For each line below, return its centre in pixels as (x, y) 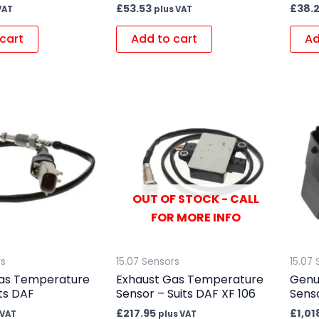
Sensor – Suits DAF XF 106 (185, 293)
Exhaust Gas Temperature (189, 279)
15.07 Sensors (147, 261)
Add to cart (164, 39)
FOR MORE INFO (195, 218)
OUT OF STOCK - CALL (195, 199)
